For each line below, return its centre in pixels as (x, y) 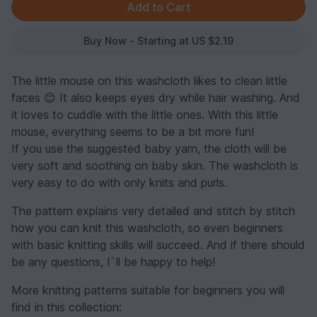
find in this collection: (67, 307)
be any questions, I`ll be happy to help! (113, 262)
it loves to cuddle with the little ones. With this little (145, 115)
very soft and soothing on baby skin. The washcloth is (155, 166)
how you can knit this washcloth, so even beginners (147, 228)
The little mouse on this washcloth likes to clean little (149, 81)
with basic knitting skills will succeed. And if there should (158, 245)
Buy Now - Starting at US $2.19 (158, 41)
